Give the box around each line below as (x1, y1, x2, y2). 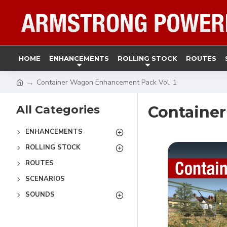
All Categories (16, 103, 100, 117)
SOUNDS (25, 190, 55, 199)
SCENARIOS (25, 174, 65, 183)
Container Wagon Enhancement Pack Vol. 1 (36, 77, 177, 87)
